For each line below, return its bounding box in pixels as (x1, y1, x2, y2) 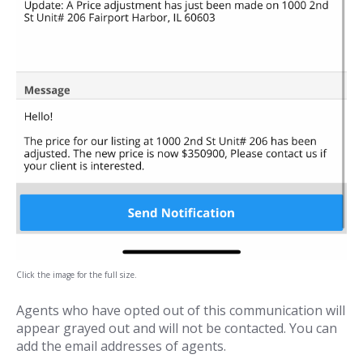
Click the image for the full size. (16, 269, 137, 281)
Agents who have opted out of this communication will (16, 301, 345, 320)
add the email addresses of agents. (16, 337, 226, 356)
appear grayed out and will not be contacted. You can (16, 319, 337, 338)
